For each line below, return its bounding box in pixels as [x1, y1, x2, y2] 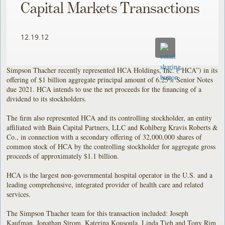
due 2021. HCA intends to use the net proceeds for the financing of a [7, 84, 202, 94]
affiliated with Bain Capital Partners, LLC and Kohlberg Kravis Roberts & [7, 122, 218, 132]
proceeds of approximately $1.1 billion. [7, 151, 120, 161]
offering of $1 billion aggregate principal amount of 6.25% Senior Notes [7, 74, 213, 84]
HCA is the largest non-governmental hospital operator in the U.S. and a [7, 170, 213, 180]
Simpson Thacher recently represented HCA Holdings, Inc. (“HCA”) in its [7, 65, 218, 75]
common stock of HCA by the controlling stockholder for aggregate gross [7, 141, 216, 151]
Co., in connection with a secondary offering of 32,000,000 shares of [7, 132, 202, 142]
